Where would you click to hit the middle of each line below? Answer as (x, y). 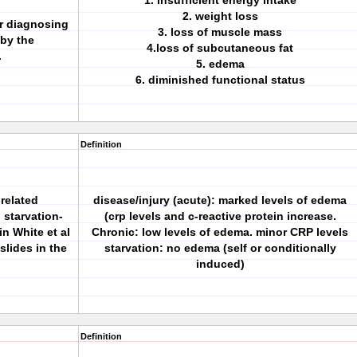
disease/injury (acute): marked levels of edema (220, 200)
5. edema (220, 64)
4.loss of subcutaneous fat (220, 48)
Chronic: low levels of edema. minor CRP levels (220, 232)
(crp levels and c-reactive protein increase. (220, 216)
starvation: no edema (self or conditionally (220, 248)
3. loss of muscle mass (220, 32)
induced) (220, 264)
